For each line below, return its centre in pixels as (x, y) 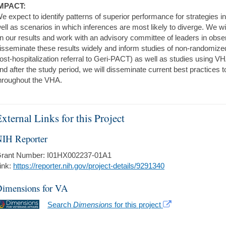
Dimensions (93, 205)
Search (60, 205)
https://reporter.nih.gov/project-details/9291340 (89, 166)
